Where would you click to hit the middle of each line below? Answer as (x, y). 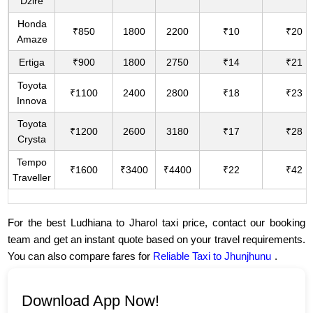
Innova (32, 101)
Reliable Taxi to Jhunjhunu (212, 256)
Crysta (32, 139)
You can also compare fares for (81, 256)
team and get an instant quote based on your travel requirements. (156, 240)
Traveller (32, 178)
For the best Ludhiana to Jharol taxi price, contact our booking (156, 223)
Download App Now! (91, 301)
